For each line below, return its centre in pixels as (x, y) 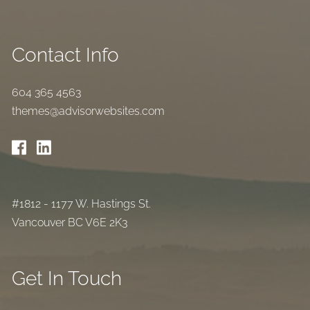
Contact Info (66, 55)
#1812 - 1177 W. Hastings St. (83, 203)
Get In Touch (67, 278)
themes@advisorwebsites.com (89, 111)
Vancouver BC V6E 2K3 (70, 222)
